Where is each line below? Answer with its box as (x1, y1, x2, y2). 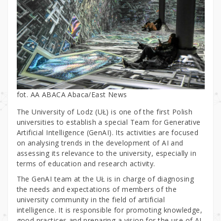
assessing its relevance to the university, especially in (16, 148, 197, 158)
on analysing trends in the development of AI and (16, 138, 184, 147)
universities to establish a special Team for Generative (16, 117, 201, 127)
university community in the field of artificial (16, 194, 165, 204)
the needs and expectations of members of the (16, 184, 177, 194)
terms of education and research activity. (16, 158, 155, 168)
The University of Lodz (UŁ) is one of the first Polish (16, 107, 193, 116)
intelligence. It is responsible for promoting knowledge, (16, 205, 203, 215)
